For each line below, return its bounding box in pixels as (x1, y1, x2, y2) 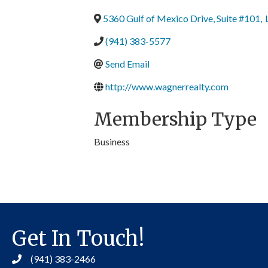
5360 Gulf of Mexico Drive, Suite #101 (103, 13, 260, 24)
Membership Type (94, 108, 257, 130)
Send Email (105, 58, 150, 69)
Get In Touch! (12, 226, 144, 251)
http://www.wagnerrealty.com (105, 81, 229, 92)
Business (94, 136, 130, 147)
